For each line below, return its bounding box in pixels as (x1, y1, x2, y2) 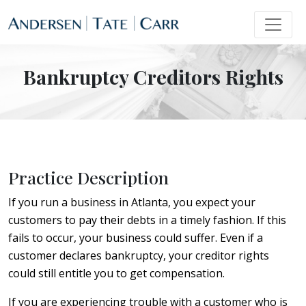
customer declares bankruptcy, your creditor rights (8, 247, 269, 263)
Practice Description (8, 165, 169, 189)
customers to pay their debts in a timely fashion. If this (8, 212, 286, 227)
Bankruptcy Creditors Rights (23, 63, 283, 89)
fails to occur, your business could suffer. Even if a (8, 229, 263, 245)
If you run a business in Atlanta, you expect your (8, 194, 255, 210)
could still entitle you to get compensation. (8, 265, 225, 281)
